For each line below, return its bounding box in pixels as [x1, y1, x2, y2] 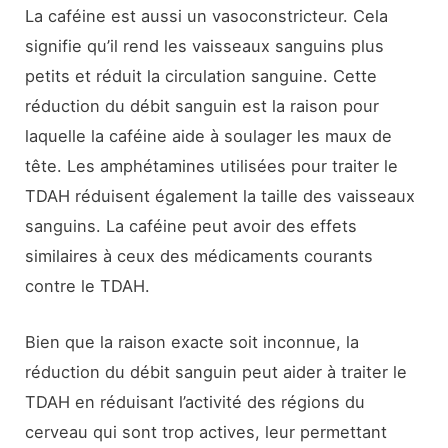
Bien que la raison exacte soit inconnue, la [25, 331, 360, 352]
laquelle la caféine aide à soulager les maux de [25, 125, 393, 146]
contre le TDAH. [25, 275, 151, 296]
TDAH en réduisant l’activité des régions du [25, 391, 366, 412]
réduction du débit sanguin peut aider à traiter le [25, 361, 408, 382]
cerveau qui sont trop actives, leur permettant [25, 421, 388, 442]
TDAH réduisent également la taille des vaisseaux [25, 185, 416, 206]
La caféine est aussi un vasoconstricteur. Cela [25, 5, 389, 26]
